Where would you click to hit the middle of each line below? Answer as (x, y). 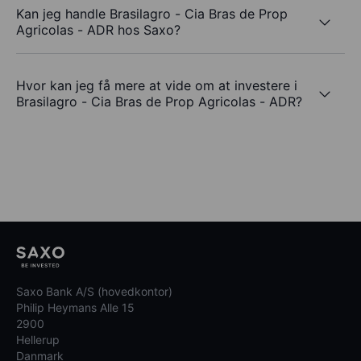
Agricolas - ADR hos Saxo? (98, 30)
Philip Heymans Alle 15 (75, 308)
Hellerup (38, 340)
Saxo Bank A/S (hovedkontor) (94, 292)
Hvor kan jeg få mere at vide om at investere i (157, 86)
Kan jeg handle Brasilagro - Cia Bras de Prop (152, 14)
